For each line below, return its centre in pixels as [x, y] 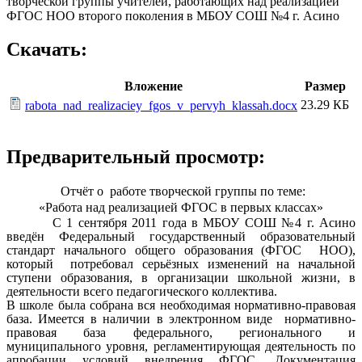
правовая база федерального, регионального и [181, 333]
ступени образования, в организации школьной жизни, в [181, 278]
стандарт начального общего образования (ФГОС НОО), [181, 250]
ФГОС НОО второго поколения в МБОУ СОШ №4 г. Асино [173, 15]
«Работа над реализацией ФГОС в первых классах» [181, 208]
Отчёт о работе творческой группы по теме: [181, 192]
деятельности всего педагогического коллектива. [142, 292]
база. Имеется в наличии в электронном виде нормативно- [181, 319]
